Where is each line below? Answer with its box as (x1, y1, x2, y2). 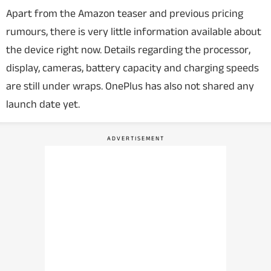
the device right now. (6, 44, 104, 56)
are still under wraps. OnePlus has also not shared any (6, 80, 254, 92)
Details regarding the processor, (104, 44, 250, 56)
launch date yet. (6, 98, 80, 110)
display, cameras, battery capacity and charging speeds (6, 62, 259, 74)
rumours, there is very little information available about (6, 25, 261, 38)
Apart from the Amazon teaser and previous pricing (6, 7, 243, 19)
